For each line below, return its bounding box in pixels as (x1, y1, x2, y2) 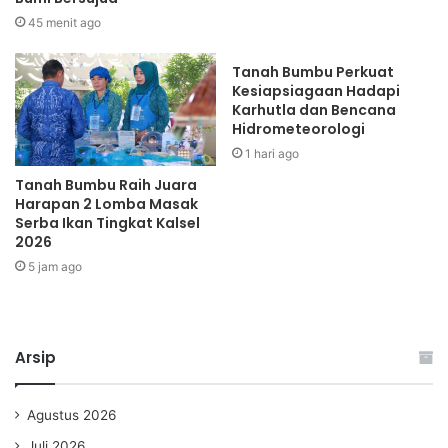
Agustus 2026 (27, 407, 117, 424)
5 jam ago (28, 259, 82, 275)
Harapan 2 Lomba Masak (15, 194, 198, 215)
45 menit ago (28, 15, 101, 31)
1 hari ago (245, 146, 299, 162)
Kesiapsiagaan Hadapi (232, 81, 400, 102)
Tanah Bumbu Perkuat (232, 62, 394, 83)
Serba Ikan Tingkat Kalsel (15, 213, 200, 234)
